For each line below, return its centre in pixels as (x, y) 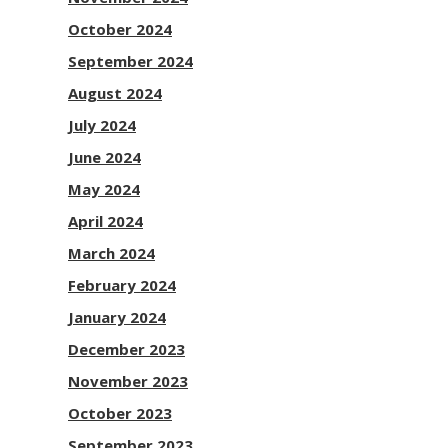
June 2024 (104, 157)
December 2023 (126, 349)
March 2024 (111, 253)
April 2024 (105, 221)
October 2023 (120, 413)
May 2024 (104, 189)
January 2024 (117, 317)
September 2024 (130, 61)
